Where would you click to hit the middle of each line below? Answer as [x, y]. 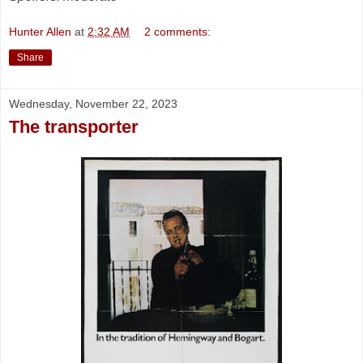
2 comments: [178, 31]
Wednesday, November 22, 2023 [93, 103]
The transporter [74, 126]
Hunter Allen [40, 31]
